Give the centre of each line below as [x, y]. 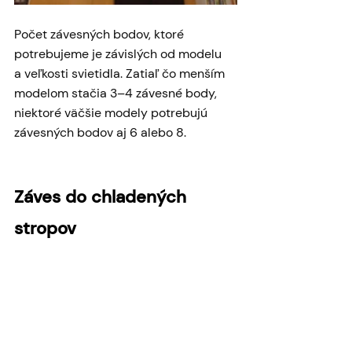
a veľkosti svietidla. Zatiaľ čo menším [121, 74]
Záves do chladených [103, 197]
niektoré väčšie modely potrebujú [112, 113]
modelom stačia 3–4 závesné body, [117, 93]
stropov [45, 229]
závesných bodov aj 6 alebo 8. [100, 133]
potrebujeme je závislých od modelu [119, 54]
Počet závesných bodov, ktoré [101, 35]
